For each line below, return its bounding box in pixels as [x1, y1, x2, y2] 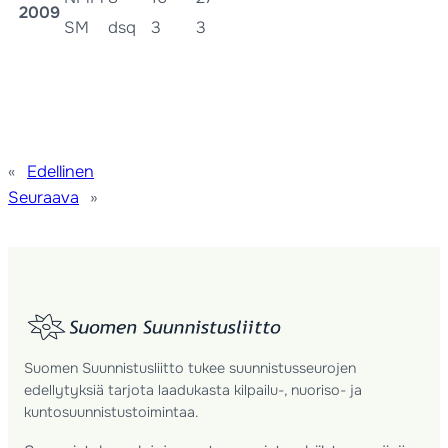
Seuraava [8, 187, 79, 209]
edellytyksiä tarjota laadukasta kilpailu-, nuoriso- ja [24, 381, 363, 400]
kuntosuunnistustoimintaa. [24, 403, 200, 422]
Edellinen [27, 161, 94, 183]
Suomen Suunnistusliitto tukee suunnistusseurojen [24, 359, 357, 378]
